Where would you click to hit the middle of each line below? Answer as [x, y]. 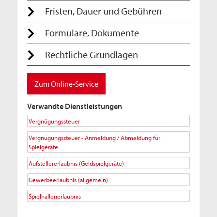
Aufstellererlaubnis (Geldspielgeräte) [76, 163]
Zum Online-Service [66, 84]
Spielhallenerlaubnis [55, 196]
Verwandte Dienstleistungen [75, 106]
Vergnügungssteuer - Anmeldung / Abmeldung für [94, 137]
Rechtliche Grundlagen [92, 54]
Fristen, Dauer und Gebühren [103, 11]
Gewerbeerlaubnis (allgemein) [68, 179]
